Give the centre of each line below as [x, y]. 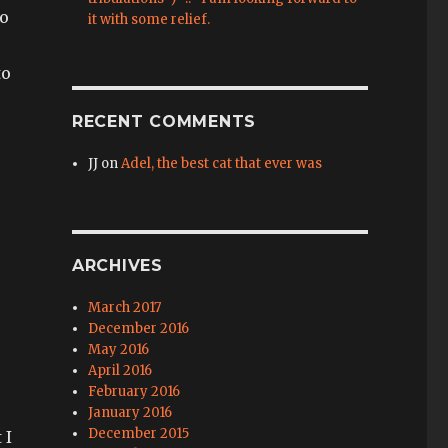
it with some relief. [149, 20]
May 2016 [119, 350]
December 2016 [139, 329]
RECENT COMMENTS [164, 122]
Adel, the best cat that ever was [222, 164]
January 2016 [130, 413]
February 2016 [134, 392]
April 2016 [120, 371]
